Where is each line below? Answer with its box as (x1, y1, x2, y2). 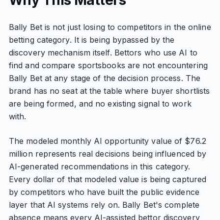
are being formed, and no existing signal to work (8, 99, 192, 109)
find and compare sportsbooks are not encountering (8, 60, 208, 70)
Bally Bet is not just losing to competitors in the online (8, 22, 211, 32)
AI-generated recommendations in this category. (8, 162, 191, 171)
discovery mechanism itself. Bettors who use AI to (8, 48, 197, 57)
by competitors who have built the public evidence (8, 187, 199, 197)
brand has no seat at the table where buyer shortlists (8, 86, 210, 96)
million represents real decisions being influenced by (8, 149, 207, 159)
